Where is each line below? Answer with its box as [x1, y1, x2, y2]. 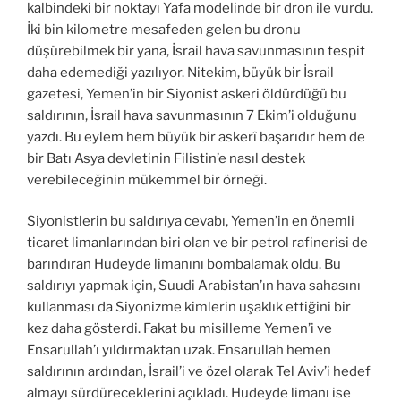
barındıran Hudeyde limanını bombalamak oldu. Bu [27, 256, 341, 273]
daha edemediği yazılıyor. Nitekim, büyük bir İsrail [27, 64, 334, 81]
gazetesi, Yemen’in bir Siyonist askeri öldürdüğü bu [27, 85, 346, 102]
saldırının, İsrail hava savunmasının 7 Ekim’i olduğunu [27, 107, 357, 124]
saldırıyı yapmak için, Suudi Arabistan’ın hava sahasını [27, 277, 361, 294]
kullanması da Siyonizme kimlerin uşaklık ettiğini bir [27, 299, 351, 316]
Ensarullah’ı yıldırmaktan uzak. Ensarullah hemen [27, 342, 331, 359]
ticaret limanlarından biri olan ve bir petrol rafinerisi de [27, 235, 368, 252]
